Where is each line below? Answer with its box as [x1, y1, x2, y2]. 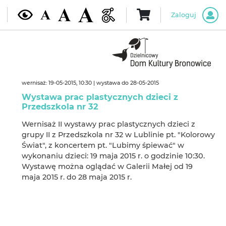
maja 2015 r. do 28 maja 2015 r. [21, 173, 132, 182]
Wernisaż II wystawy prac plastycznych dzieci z [21, 120, 195, 129]
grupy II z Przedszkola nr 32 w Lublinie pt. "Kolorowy [21, 130, 215, 139]
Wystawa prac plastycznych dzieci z [21, 92, 178, 102]
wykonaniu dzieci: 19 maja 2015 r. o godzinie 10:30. [21, 151, 205, 160]
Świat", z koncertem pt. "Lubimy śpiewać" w [21, 141, 184, 150]
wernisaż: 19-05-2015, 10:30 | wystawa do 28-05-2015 [21, 80, 159, 86]
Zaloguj [171, 11, 196, 19]
